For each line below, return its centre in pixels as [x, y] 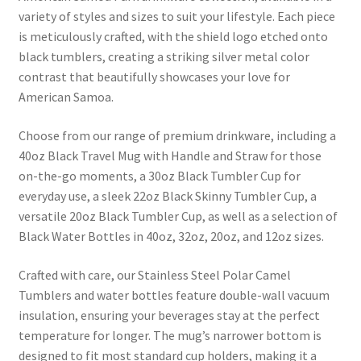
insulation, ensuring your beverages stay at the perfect [169, 315]
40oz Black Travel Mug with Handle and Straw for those [170, 155]
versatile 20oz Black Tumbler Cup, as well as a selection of [178, 216]
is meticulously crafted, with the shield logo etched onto [173, 37]
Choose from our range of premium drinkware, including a [177, 135]
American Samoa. [66, 97]
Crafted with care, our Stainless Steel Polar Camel [154, 274]
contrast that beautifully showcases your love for [154, 77]
